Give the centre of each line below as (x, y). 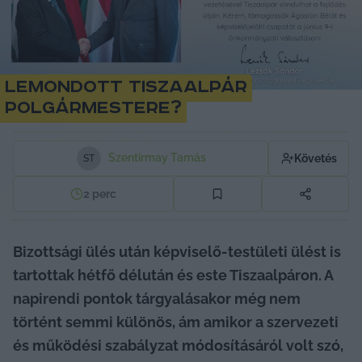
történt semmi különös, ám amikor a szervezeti (176, 322)
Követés (315, 158)
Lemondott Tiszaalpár (126, 87)
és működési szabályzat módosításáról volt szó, (178, 345)
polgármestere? (93, 108)
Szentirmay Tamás (157, 158)
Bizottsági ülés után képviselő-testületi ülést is (177, 251)
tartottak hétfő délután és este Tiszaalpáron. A (173, 275)
